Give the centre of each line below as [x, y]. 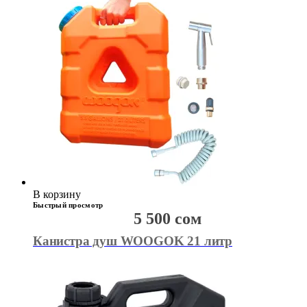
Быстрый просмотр [68, 205]
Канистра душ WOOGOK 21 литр [133, 241]
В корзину [57, 195]
